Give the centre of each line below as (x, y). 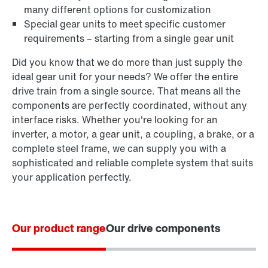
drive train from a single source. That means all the (126, 91)
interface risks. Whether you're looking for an (115, 120)
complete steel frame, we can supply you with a (119, 148)
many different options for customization (118, 10)
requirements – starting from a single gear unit (129, 38)
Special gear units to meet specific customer (125, 24)
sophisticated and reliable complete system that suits (133, 163)
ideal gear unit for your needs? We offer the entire (125, 77)
